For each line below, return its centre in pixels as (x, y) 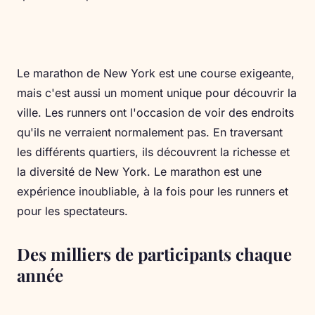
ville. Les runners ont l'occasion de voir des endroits (155, 113)
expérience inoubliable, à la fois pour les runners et (153, 192)
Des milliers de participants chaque (154, 254)
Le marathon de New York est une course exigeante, (156, 73)
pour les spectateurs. (72, 211)
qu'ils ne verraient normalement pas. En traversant (150, 133)
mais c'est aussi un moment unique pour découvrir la (157, 93)
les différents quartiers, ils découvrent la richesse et (153, 152)
